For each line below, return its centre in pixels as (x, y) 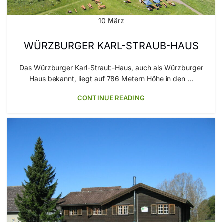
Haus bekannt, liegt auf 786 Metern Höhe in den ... (111, 79)
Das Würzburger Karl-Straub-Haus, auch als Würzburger (111, 68)
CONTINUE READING (111, 98)
